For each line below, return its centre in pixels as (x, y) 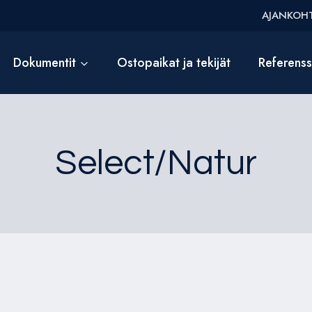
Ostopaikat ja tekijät (173, 62)
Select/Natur (156, 164)
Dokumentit (45, 62)
